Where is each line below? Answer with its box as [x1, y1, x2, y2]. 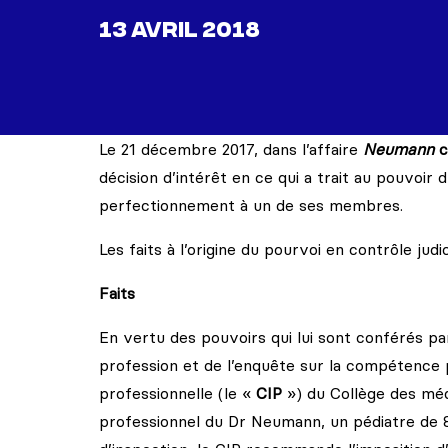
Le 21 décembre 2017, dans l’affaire [99, 139, 363, 159]
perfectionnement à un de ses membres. [99, 195, 403, 215]
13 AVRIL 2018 [99, 18, 260, 45]
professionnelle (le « [99, 383, 256, 403]
